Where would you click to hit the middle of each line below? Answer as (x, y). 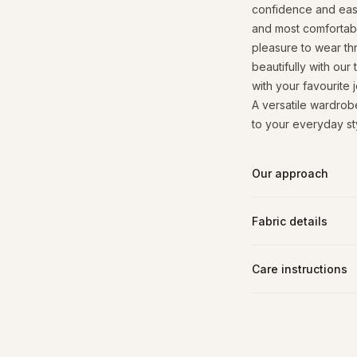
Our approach (290, 173)
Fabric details (290, 221)
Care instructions (300, 269)
